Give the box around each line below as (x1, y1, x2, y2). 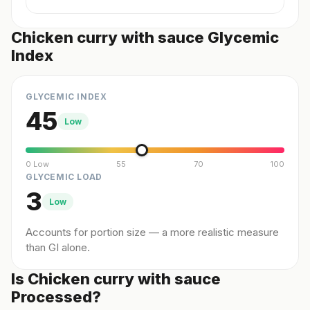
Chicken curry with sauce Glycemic (11, 28, 279, 46)
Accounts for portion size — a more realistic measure (26, 226, 279, 239)
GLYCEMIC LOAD (26, 172, 102, 182)
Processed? (11, 288, 101, 306)
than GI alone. (26, 241, 90, 254)
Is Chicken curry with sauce (11, 270, 221, 288)
